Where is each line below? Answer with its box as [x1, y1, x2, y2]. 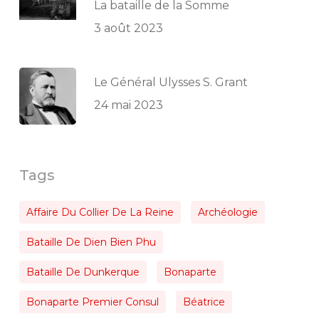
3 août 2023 [93, 21, 163, 36]
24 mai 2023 [93, 98, 163, 113]
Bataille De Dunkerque [26, 266, 140, 279]
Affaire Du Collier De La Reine [26, 206, 174, 219]
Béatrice [182, 296, 225, 309]
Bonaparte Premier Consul [26, 296, 159, 309]
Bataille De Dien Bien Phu [26, 236, 156, 249]
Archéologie [197, 206, 258, 219]
